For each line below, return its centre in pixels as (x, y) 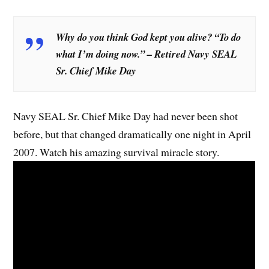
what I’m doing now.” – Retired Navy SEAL (147, 53)
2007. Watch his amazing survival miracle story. (116, 152)
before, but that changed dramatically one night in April (132, 134)
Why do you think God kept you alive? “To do (149, 37)
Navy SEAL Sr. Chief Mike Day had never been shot (126, 116)
